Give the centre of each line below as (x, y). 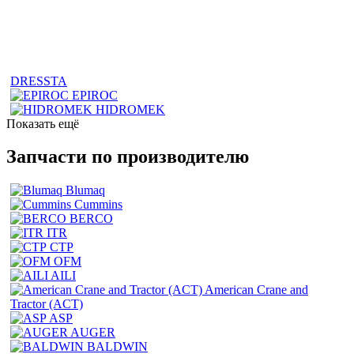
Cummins (98, 205)
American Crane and (256, 290)
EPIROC (95, 95)
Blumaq (85, 190)
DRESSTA (39, 81)
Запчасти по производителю (128, 157)
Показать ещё (43, 123)
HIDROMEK (130, 109)
